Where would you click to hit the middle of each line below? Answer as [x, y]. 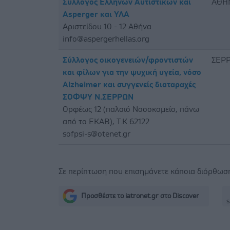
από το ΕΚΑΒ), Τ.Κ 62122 [106, 121]
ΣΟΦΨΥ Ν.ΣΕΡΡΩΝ [98, 97]
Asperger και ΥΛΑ [96, 14]
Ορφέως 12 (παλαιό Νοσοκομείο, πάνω [131, 109]
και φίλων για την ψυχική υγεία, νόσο [132, 72]
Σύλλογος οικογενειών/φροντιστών [128, 60]
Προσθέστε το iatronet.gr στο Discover [140, 196]
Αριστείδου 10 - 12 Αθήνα [107, 26]
